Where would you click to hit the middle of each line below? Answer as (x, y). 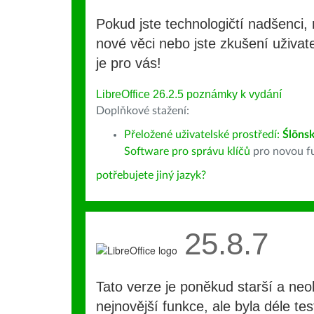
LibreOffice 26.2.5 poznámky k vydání (189, 94)
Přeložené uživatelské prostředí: (203, 135)
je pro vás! (129, 63)
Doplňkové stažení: (143, 111)
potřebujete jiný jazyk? (151, 175)
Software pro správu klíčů (187, 151)
